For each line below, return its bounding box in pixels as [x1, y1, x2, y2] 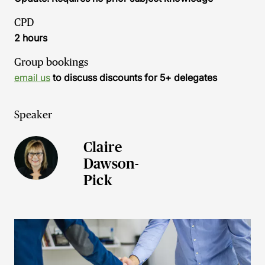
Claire [83, 139, 122, 155]
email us [14, 72, 50, 83]
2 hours [14, 32, 47, 44]
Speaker [14, 109, 52, 121]
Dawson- [83, 156, 140, 172]
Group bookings [14, 56, 88, 68]
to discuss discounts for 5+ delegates [50, 72, 217, 83]
